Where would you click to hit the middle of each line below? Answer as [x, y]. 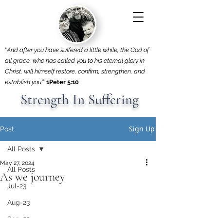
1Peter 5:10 [63, 82]
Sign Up [142, 129]
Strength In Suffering [78, 100]
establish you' [24, 82]
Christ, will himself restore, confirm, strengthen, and [75, 71]
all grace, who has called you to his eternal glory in [75, 61]
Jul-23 [17, 186]
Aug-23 [18, 202]
